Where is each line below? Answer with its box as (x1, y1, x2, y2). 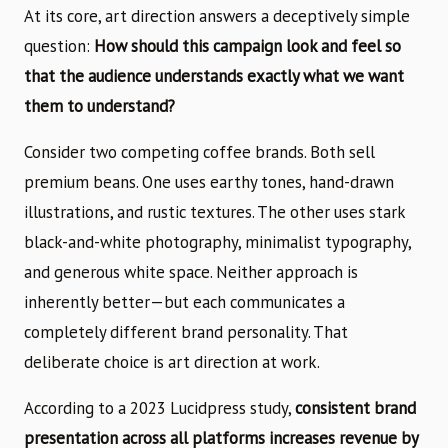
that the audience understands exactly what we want (24, 64, 404, 87)
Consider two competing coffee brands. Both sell (24, 140, 375, 163)
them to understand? (24, 94, 175, 117)
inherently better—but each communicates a (24, 290, 345, 313)
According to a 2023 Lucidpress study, (24, 396, 295, 419)
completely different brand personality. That (24, 320, 348, 343)
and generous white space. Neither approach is (24, 260, 358, 283)
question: (24, 34, 94, 57)
